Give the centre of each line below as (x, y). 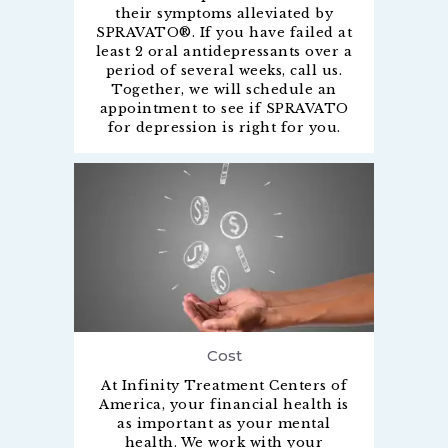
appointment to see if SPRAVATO (224, 109)
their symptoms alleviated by (224, 14)
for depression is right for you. (224, 128)
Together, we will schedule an (224, 90)
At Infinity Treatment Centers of (224, 385)
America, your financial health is (224, 404)
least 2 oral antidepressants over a (224, 52)
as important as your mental (224, 423)
